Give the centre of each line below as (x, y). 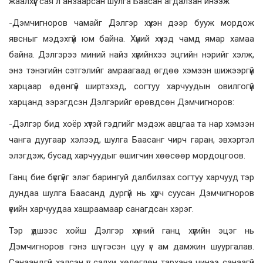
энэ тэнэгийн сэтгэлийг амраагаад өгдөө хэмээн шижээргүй (131, 71)
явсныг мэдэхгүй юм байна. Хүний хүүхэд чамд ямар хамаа (131, 39)
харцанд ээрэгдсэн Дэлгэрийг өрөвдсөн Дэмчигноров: (122, 102)
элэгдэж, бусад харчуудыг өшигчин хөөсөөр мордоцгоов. (127, 156)
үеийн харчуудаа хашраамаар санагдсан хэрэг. (101, 209)
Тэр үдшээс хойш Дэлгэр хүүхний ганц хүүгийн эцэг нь (131, 231)
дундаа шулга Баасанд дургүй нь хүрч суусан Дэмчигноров (131, 193)
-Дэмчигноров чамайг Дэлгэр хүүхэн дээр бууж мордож (131, 23)
